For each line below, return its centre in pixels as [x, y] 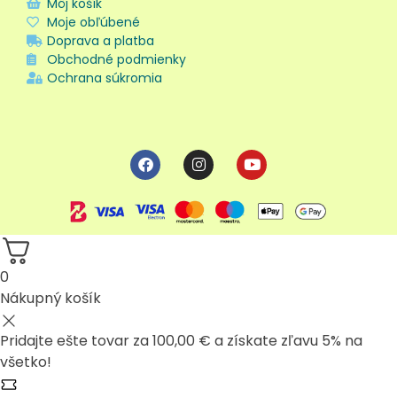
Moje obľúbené [93, 22]
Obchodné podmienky [116, 59]
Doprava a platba [100, 40]
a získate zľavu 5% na [287, 341]
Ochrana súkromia [104, 78]
